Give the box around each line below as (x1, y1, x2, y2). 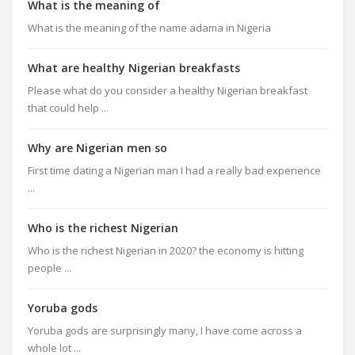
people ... (28, 261, 71, 275)
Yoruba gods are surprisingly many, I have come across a (28, 323, 302, 338)
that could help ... (28, 101, 109, 115)
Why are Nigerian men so (28, 140, 167, 155)
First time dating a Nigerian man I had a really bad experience (28, 163, 321, 177)
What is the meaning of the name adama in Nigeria (28, 21, 271, 35)
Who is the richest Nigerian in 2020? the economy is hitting (28, 243, 303, 258)
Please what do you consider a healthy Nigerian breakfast (28, 83, 307, 97)
